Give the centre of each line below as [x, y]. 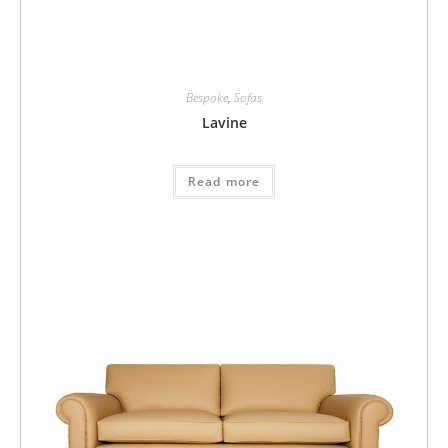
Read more [224, 181]
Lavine [224, 122]
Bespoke [207, 97]
